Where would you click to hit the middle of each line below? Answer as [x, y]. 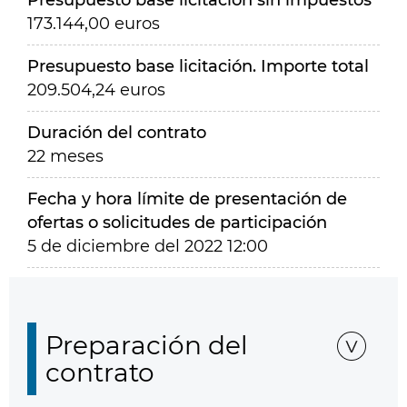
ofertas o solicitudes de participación [177, 223]
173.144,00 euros [94, 24]
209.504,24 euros [96, 90]
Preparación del [147, 345]
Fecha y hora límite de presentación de [187, 199]
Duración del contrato [117, 133]
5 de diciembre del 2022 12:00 [148, 246]
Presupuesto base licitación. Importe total [198, 66]
